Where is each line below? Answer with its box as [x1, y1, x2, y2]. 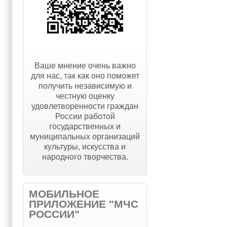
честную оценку [55, 91, 115, 100]
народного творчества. [42, 152, 128, 161]
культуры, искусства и [44, 142, 126, 151]
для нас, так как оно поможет [30, 71, 139, 80]
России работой [55, 111, 115, 121]
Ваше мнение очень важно [34, 61, 136, 70]
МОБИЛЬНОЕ [29, 188, 99, 200]
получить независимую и [38, 81, 132, 90]
